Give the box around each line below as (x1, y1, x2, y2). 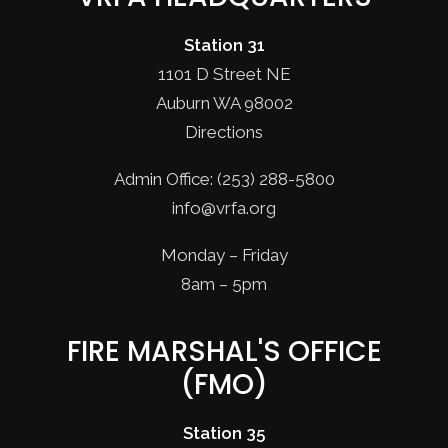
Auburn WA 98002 (155, 93, 293, 113)
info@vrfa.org (172, 198, 276, 218)
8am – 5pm (181, 274, 267, 294)
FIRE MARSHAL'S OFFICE (66, 332, 382, 371)
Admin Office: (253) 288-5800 (113, 169, 335, 189)
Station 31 (183, 35, 265, 55)
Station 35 (183, 423, 265, 443)
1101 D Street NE (157, 64, 291, 84)
